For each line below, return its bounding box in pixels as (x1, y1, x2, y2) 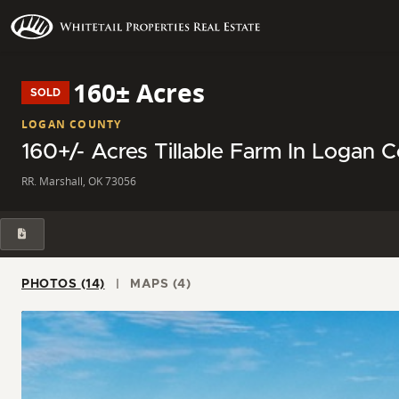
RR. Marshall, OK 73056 (21, 173, 136, 189)
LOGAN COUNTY (21, 116, 122, 132)
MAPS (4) (172, 277, 191, 290)
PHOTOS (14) (80, 277, 105, 290)
